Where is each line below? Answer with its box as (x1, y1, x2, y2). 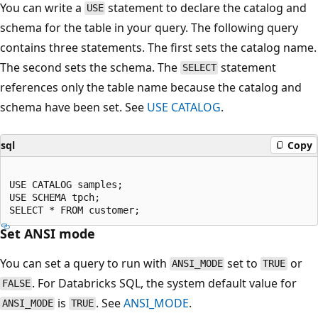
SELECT (182, 62, 216, 74)
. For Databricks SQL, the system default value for (32, 275, 297, 291)
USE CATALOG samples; (9, 178, 123, 190)
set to (224, 255, 261, 271)
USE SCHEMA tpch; (9, 191, 100, 203)
